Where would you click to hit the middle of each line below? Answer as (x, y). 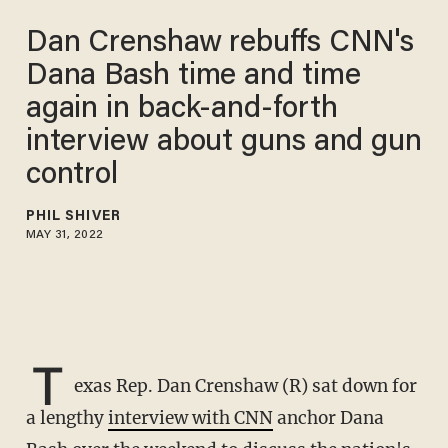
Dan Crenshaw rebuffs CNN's (220, 43)
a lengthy (66, 418)
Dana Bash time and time (193, 76)
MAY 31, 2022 (64, 234)
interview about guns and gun (223, 142)
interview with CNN (190, 418)
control (72, 175)
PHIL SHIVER (73, 216)
